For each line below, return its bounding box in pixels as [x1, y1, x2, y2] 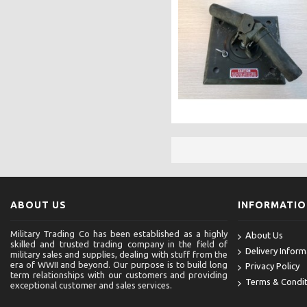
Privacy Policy [245, 261, 300, 271]
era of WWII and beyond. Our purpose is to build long [10, 260, 228, 269]
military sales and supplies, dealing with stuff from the [10, 249, 228, 259]
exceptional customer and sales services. [10, 280, 172, 290]
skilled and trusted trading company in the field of [10, 239, 228, 249]
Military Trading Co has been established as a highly [10, 229, 228, 238]
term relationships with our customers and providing [10, 270, 228, 280]
